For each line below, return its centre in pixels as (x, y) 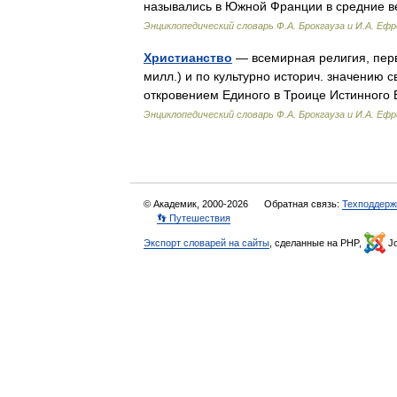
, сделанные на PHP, (317, 243)
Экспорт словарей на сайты (206, 243)
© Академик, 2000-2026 (197, 204)
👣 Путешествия (194, 218)
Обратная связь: (303, 204)
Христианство (188, 58)
